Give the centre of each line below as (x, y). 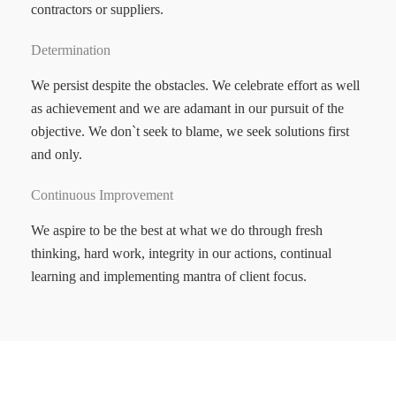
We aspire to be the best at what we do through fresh (177, 231)
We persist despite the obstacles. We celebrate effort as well (195, 86)
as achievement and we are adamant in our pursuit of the (187, 109)
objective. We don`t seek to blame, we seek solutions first (190, 132)
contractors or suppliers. (97, 10)
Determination (71, 50)
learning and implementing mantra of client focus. (169, 277)
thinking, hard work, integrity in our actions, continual (181, 254)
